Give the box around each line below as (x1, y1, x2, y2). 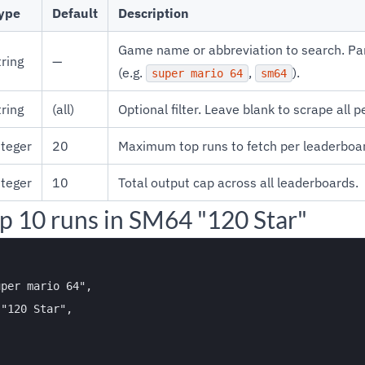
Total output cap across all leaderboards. (118, 174, 358, 191)
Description (118, 5, 189, 21)
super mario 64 (152, 67, 243, 80)
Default (52, 5, 98, 21)
